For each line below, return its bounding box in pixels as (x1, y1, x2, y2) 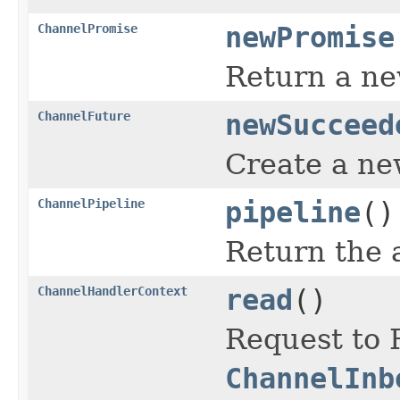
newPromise (225, 21, 395, 54)
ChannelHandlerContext (37, 283, 187, 298)
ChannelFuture (37, 108, 130, 123)
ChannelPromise (37, 21, 137, 36)
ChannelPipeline (37, 196, 145, 211)
